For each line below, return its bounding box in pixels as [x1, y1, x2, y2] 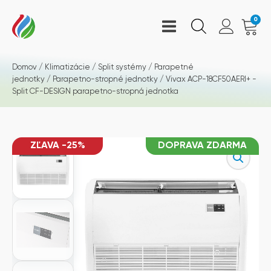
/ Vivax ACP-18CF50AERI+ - [158, 76, 256, 83]
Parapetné [154, 64, 194, 71]
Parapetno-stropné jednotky [53, 76, 158, 83]
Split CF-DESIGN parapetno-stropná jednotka [12, 88, 178, 96]
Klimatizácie [45, 64, 90, 71]
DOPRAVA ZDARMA [158, 141, 247, 151]
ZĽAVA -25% [30, 141, 85, 151]
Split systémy [98, 64, 146, 71]
